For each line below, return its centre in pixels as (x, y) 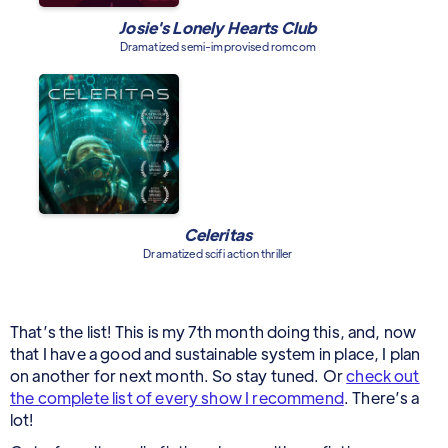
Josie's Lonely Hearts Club (218, 28)
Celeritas (218, 235)
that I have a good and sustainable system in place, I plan (215, 354)
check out (383, 376)
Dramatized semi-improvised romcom (217, 46)
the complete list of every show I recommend (177, 398)
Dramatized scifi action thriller (218, 253)
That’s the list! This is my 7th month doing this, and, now (213, 332)
